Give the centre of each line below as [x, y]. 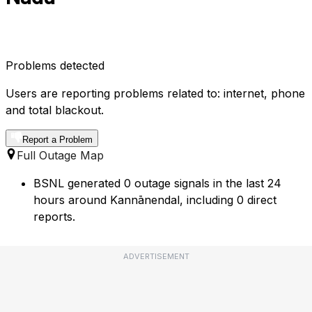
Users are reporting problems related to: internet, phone [155, 94]
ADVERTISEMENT [156, 257]
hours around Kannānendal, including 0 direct [155, 200]
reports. [54, 217]
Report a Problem [57, 140]
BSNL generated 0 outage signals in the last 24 [157, 184]
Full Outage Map [60, 156]
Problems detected [55, 66]
